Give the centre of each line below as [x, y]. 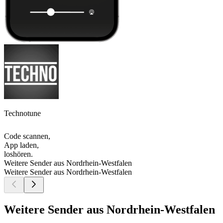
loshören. [18, 154]
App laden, [21, 145]
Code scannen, [27, 136]
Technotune [22, 113]
